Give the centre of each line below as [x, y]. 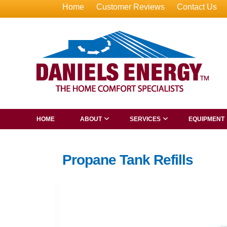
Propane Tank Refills [127, 160]
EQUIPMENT [206, 119]
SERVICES [145, 119]
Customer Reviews [130, 7]
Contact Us [197, 7]
